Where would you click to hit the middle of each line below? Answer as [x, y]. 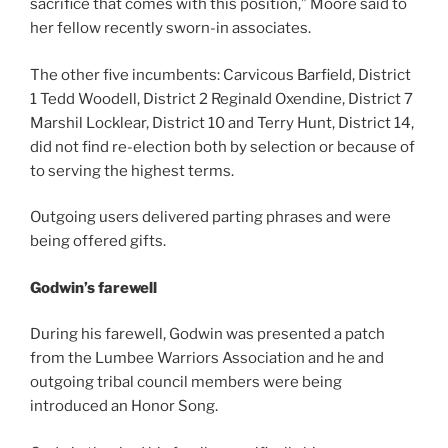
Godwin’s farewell [93, 287]
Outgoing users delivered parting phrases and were [210, 217]
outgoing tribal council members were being [186, 382]
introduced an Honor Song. [124, 406]
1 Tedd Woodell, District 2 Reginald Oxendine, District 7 [221, 98]
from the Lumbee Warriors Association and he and [207, 358]
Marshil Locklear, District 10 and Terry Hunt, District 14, [222, 122]
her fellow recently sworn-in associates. [170, 28]
